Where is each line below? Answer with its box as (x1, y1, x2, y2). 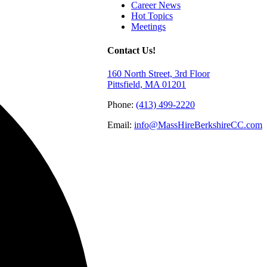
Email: (107, 119, 134, 130)
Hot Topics (131, 11, 173, 21)
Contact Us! (107, 45, 156, 55)
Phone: (107, 99, 136, 110)
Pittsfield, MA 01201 (107, 79, 186, 89)
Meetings (131, 21, 166, 32)
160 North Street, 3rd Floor (107, 68, 210, 79)
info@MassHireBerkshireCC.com (134, 119, 262, 130)
